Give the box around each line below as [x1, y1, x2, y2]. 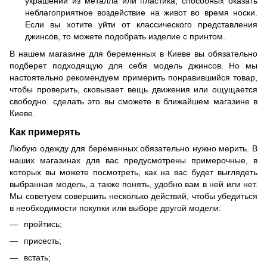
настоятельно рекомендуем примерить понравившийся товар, [10, 72, 257, 82]
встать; [24, 253, 51, 263]
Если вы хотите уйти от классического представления [25, 20, 257, 30]
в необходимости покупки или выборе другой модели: [10, 203, 221, 213]
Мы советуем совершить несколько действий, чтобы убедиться [10, 191, 257, 201]
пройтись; [24, 219, 62, 229]
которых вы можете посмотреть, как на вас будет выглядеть [10, 167, 257, 177]
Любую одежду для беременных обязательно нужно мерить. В [10, 143, 257, 153]
